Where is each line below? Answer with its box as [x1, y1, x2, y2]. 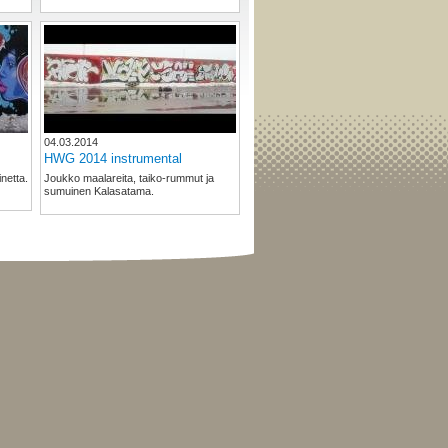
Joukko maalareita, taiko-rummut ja [44, 172, 214, 185]
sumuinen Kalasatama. [44, 185, 154, 198]
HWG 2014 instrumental [44, 151, 182, 167]
